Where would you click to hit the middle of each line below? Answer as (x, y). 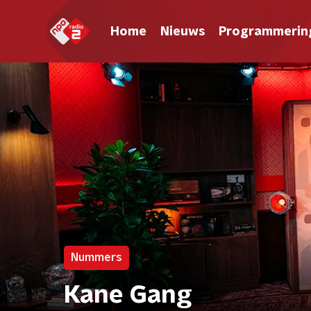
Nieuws (183, 32)
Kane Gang (128, 295)
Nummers (96, 258)
